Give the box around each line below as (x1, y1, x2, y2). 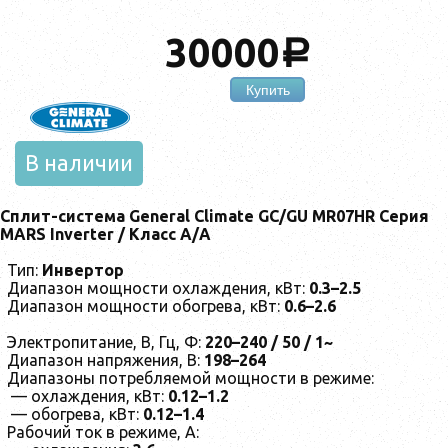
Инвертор (42, 261, 124, 280)
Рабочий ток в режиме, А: (7, 423, 199, 442)
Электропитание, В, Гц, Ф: (7, 333, 205, 352)
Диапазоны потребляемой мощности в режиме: (7, 369, 378, 388)
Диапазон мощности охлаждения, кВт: (7, 279, 309, 298)
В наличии (25, 151, 133, 176)
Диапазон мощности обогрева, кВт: (7, 297, 284, 316)
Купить (245, 81, 290, 98)
